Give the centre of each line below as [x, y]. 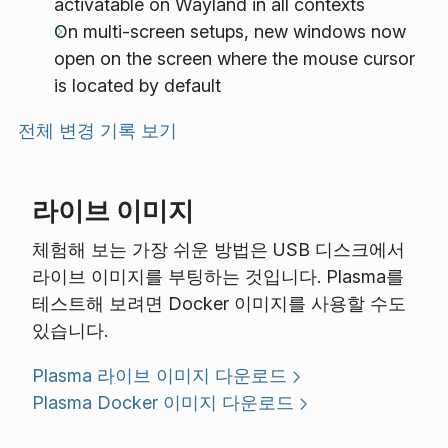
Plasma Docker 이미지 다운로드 [162, 403]
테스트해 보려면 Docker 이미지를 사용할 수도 [218, 304]
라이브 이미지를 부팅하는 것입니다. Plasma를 [217, 277]
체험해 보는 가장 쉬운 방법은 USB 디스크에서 [218, 250]
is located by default [137, 85]
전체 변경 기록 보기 [97, 130]
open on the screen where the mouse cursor [234, 58]
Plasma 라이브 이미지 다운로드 [159, 376]
